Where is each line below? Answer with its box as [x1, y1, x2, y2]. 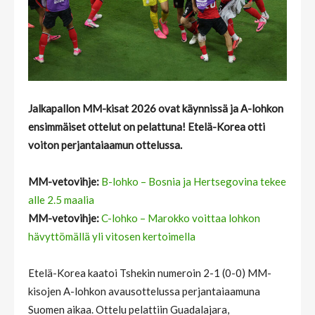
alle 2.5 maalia [28, 193, 94, 207]
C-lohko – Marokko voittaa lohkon [101, 212, 260, 225]
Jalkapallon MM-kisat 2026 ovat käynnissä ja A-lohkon [28, 102, 283, 115]
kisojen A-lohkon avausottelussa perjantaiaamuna [28, 285, 260, 298]
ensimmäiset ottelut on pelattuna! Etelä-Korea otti [28, 120, 265, 134]
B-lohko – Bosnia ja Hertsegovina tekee [101, 175, 286, 188]
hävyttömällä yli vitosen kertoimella [28, 230, 195, 243]
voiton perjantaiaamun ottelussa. [28, 139, 182, 152]
